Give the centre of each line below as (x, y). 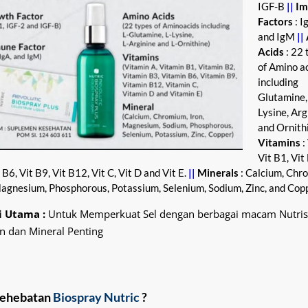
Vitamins (279, 142)
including (278, 81)
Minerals (218, 172)
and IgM (276, 36)
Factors (275, 21)
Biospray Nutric (97, 297)
